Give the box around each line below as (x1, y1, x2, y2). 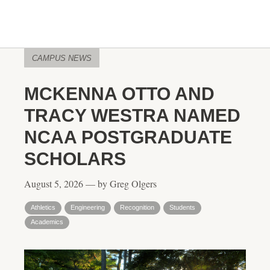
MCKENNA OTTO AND (24, 84, 215, 104)
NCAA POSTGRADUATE (24, 127, 232, 147)
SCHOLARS (24, 149, 126, 169)
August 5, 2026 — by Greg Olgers (24, 177, 157, 190)
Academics (31, 218, 63, 225)
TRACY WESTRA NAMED (24, 105, 240, 125)
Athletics (31, 204, 55, 211)
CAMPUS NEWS (32, 54, 92, 63)
